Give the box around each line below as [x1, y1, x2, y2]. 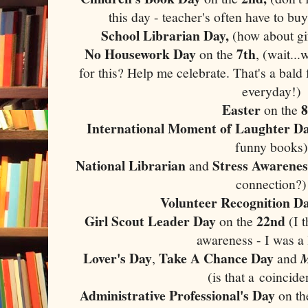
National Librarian [76, 155, 189, 175]
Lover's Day [83, 247, 153, 268]
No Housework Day [85, 43, 200, 64]
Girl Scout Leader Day [85, 210, 220, 231]
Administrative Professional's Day [80, 285, 276, 305]
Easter [222, 99, 265, 120]
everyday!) [242, 81, 301, 100]
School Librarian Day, [101, 25, 230, 45]
